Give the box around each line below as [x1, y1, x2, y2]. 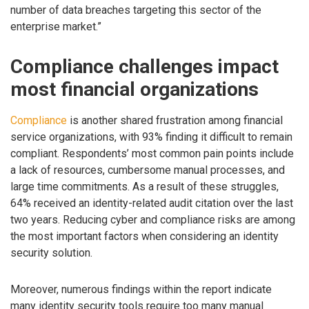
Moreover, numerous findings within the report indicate [10, 282, 272, 296]
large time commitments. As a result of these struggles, [10, 179, 279, 193]
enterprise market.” [10, 19, 101, 33]
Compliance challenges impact [10, 54, 279, 78]
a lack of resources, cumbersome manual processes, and [10, 163, 285, 177]
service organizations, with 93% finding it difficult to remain [10, 130, 292, 143]
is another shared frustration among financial [67, 113, 283, 127]
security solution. [10, 246, 92, 259]
